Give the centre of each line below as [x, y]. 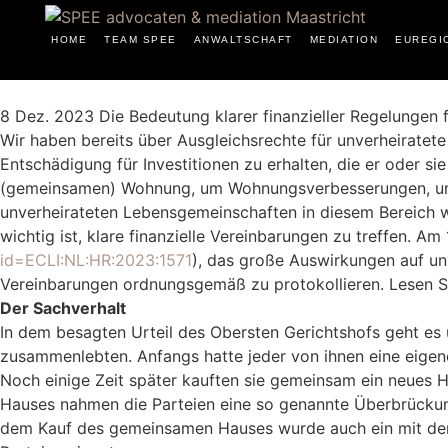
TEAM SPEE [140, 39]
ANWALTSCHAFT [243, 39]
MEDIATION [343, 39]
